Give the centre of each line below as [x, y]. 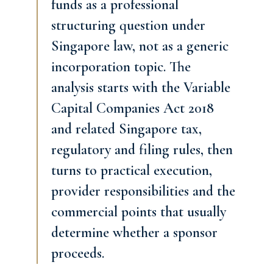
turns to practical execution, [132, 170]
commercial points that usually [139, 212]
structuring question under [128, 25]
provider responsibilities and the [143, 191]
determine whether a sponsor [134, 232]
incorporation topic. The [121, 67]
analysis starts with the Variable [141, 87]
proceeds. [78, 253]
